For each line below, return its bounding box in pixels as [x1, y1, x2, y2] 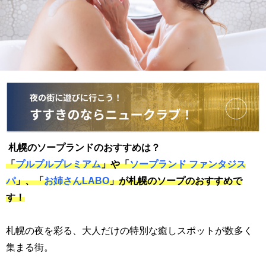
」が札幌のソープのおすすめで [109, 175, 242, 185]
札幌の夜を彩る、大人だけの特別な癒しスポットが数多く [6, 225, 253, 235]
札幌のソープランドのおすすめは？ [8, 142, 160, 152]
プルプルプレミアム [15, 159, 101, 169]
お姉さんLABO [44, 175, 109, 185]
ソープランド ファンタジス [129, 159, 246, 169]
